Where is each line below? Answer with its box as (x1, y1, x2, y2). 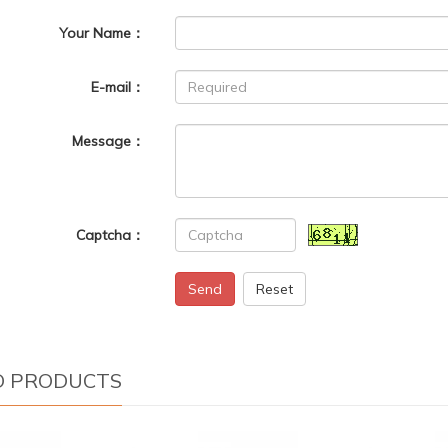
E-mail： (91, 78, 146, 97)
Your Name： (59, 24, 146, 43)
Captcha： (76, 226, 146, 245)
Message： (72, 132, 146, 151)
